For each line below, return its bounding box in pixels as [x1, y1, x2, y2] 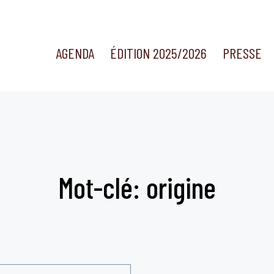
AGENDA [55, 44, 94, 62]
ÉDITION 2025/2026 [110, 44, 207, 62]
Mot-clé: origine [58, 169, 216, 205]
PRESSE [223, 44, 262, 62]
